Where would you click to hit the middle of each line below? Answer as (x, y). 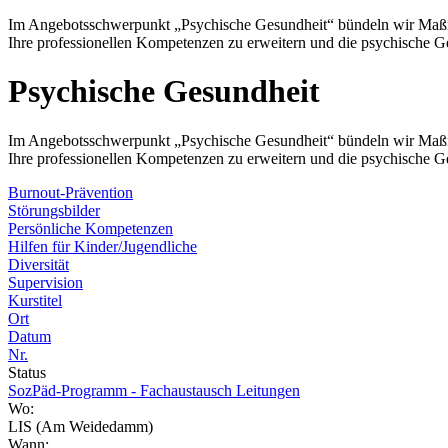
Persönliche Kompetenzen (90, 228)
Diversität (38, 264)
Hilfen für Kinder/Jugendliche (102, 246)
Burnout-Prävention (70, 192)
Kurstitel (35, 300)
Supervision (45, 282)
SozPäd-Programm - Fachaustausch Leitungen (154, 390)
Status (27, 372)
